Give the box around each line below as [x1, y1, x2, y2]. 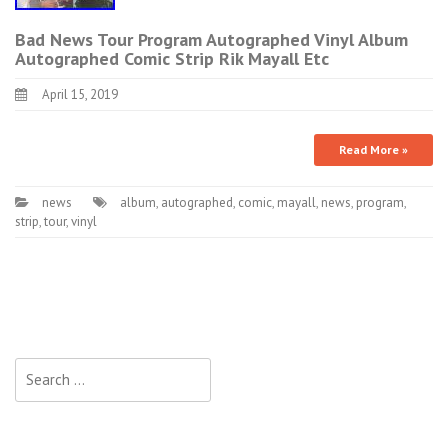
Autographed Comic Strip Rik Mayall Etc [15, 47, 329, 70]
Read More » [339, 141, 408, 157]
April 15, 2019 [42, 86, 118, 103]
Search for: [15, 358, 86, 378]
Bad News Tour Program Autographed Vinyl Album [15, 28, 408, 51]
